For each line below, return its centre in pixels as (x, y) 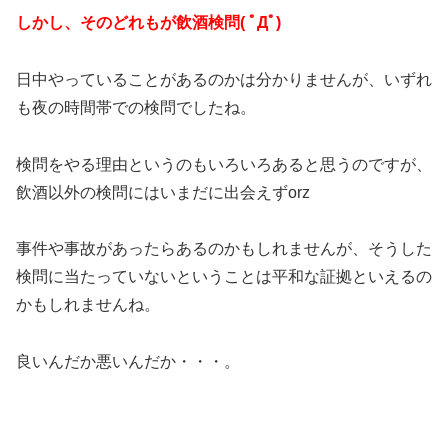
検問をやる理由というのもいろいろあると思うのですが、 (224, 164)
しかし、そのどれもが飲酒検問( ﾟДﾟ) (148, 22)
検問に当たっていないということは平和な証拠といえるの (224, 277)
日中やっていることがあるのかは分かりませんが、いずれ (224, 79)
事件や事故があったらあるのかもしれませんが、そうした (224, 249)
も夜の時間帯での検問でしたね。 (136, 107)
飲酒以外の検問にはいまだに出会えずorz (163, 192)
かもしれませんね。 (88, 305)
